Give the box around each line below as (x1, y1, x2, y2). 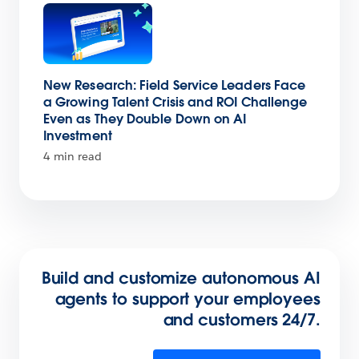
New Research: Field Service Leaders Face (43, 77, 306, 95)
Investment (43, 127, 112, 145)
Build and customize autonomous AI (41, 268, 321, 289)
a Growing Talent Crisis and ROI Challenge (43, 94, 308, 111)
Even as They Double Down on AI (43, 111, 247, 128)
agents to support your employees (54, 288, 321, 310)
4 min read (43, 149, 102, 164)
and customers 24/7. (163, 309, 321, 331)
